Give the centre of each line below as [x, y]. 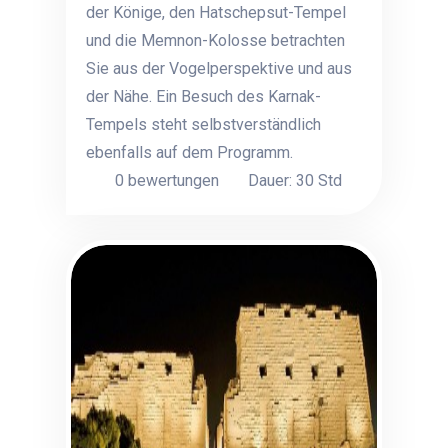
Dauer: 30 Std [295, 180]
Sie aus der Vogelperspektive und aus [219, 68]
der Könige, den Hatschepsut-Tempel [216, 12]
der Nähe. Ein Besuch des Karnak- [204, 96]
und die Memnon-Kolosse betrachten [216, 40]
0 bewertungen [165, 180]
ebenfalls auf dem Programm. [192, 152]
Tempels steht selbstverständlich [204, 124]
